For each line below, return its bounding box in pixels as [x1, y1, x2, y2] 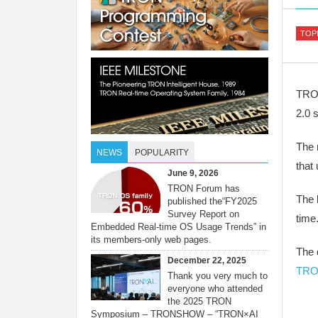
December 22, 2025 [168, 256, 246, 265]
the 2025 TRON [168, 296, 231, 307]
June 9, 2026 [168, 168, 219, 178]
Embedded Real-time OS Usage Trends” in [91, 221, 266, 232]
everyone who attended [168, 283, 263, 294]
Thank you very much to [168, 270, 268, 281]
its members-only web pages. [91, 234, 212, 245]
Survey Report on [168, 209, 239, 219]
